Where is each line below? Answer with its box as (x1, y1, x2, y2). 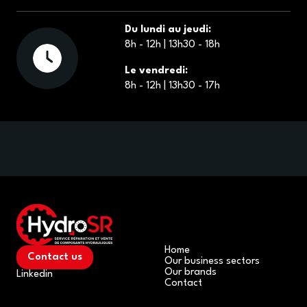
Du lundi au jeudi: (125, 25, 211, 35)
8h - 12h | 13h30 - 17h (125, 81, 220, 91)
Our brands (164, 267, 217, 278)
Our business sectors (164, 256, 260, 267)
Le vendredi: (125, 66, 188, 76)
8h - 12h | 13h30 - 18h (125, 40, 220, 50)
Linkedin (16, 269, 53, 280)
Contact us (27, 251, 82, 262)
